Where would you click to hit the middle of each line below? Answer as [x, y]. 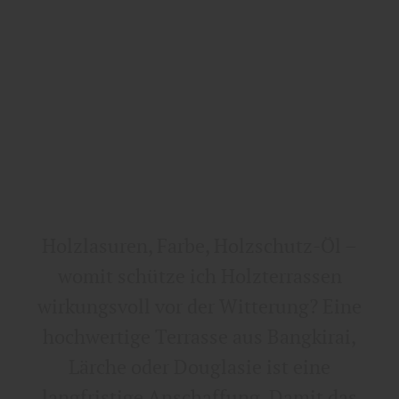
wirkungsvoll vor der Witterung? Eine [199, 307]
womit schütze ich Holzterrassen [199, 277]
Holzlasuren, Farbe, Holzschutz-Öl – [199, 246]
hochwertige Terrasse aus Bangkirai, [199, 337]
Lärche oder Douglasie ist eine [199, 367]
